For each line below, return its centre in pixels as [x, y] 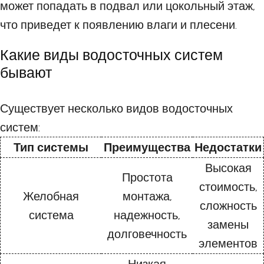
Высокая [228, 168]
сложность [228, 206]
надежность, [147, 215]
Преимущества [147, 148]
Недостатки [228, 148]
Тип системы [51, 148]
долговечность [147, 234]
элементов [228, 244]
